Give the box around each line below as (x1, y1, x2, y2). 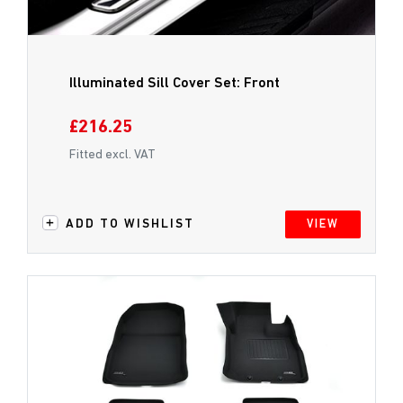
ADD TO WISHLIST (66, 218, 194, 232)
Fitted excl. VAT (69, 148, 156, 163)
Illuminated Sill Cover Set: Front (69, 76, 280, 92)
